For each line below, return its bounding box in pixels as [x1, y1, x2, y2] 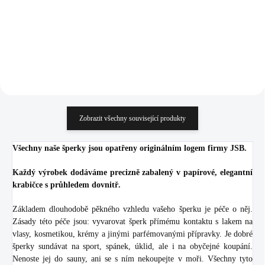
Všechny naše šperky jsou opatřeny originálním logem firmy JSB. [12, 143, 247, 153]
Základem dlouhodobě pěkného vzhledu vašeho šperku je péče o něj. [12, 204, 253, 214]
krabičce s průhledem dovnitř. [12, 180, 121, 189]
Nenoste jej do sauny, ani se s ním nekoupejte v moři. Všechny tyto [12, 254, 253, 263]
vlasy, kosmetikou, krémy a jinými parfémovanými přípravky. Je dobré [12, 229, 253, 238]
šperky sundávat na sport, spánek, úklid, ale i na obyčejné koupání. [12, 241, 253, 251]
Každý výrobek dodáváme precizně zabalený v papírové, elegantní [12, 167, 253, 177]
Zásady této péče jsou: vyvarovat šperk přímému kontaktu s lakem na [12, 216, 253, 226]
